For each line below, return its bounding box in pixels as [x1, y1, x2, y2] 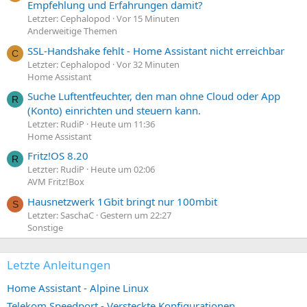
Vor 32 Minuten [116, 58, 180, 71]
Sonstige [27, 221, 63, 234]
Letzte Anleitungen [7, 256, 111, 273]
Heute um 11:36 [90, 117, 155, 130]
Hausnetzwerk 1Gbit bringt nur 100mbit [27, 194, 217, 208]
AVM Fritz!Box [27, 175, 84, 188]
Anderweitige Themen [27, 25, 117, 38]
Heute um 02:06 [90, 163, 155, 176]
